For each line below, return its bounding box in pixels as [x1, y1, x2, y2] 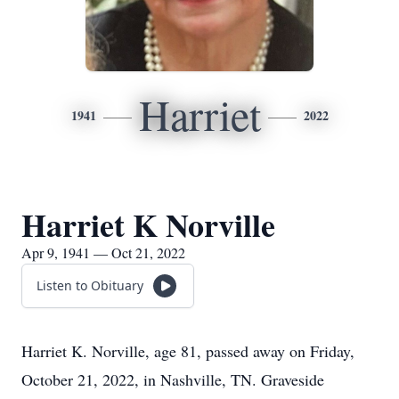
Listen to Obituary [37, 277, 143, 294]
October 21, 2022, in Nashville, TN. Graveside [21, 369, 324, 390]
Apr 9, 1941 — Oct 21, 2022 [21, 243, 185, 262]
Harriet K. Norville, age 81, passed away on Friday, [21, 340, 354, 362]
